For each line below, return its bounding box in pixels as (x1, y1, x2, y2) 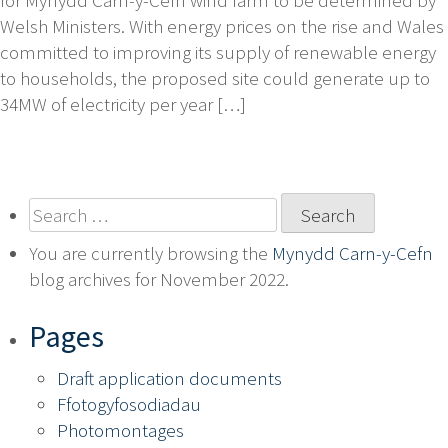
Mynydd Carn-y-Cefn (271, 240, 433, 265)
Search (27, 197, 82, 222)
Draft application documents (57, 366, 282, 391)
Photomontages (57, 418, 184, 443)
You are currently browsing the (28, 240, 272, 265)
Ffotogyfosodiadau (57, 392, 201, 417)
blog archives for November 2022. (28, 266, 289, 291)
